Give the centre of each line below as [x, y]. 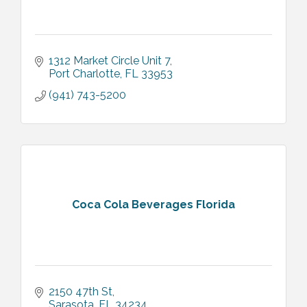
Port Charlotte [84, 73]
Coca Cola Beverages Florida [153, 205]
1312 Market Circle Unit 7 [109, 60]
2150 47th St [81, 291]
